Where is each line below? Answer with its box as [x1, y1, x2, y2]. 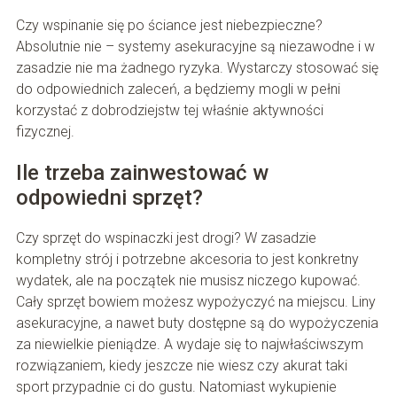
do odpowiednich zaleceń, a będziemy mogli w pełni [15, 80, 340, 97]
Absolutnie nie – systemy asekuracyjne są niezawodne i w [15, 37, 375, 55]
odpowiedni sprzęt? [15, 184, 203, 210]
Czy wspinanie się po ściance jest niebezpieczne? [15, 16, 323, 34]
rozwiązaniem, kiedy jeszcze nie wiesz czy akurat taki [15, 356, 347, 374]
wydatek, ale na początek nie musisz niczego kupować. [15, 271, 361, 289]
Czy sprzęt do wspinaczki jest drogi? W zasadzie [15, 229, 316, 246]
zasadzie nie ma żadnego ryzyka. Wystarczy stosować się [15, 58, 378, 76]
